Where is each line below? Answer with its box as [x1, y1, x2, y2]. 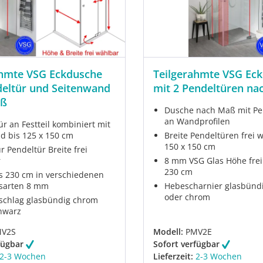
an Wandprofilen [164, 116, 231, 127]
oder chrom [164, 191, 211, 203]
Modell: [153, 226, 183, 238]
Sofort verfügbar [153, 238, 222, 250]
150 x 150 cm [164, 141, 216, 153]
